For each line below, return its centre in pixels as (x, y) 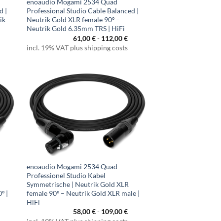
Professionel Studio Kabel (66, 175)
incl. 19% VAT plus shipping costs (77, 48)
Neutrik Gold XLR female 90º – (74, 20)
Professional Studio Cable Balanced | (83, 11)
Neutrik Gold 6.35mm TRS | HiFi (76, 29)
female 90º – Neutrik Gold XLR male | (83, 193)
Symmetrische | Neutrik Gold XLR (78, 184)
